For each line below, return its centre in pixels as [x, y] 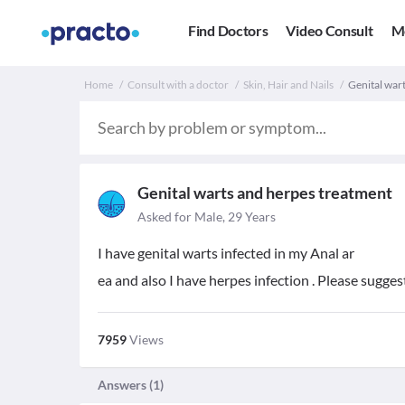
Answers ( [125, 385]
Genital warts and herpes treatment [265, 193]
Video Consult [330, 31]
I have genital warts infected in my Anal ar [226, 253]
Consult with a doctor [178, 85]
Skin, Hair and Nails [288, 85]
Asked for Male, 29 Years [207, 217]
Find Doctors [228, 31]
